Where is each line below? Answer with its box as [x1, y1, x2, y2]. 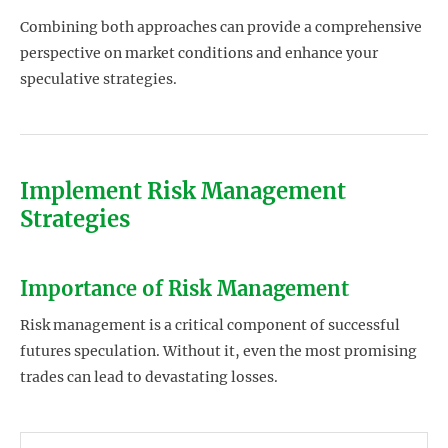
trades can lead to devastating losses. [20, 368, 278, 387]
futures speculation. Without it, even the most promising [20, 342, 417, 361]
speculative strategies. [20, 69, 177, 88]
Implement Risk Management [20, 176, 346, 205]
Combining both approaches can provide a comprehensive [20, 17, 422, 36]
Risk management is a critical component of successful [20, 316, 400, 335]
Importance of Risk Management [20, 275, 349, 301]
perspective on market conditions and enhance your [20, 43, 378, 62]
